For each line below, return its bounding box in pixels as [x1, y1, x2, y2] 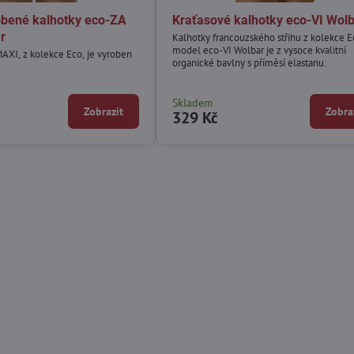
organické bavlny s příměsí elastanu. [171, 55, 326, 70]
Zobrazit [83, 104, 123, 119]
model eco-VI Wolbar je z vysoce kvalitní [171, 43, 346, 57]
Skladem [171, 95, 213, 110]
